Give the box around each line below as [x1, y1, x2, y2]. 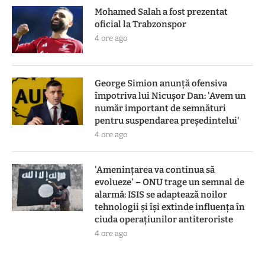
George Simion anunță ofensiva [95, 77, 227, 89]
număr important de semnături [95, 102, 226, 114]
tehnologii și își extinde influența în [95, 201, 245, 212]
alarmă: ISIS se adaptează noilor [95, 189, 227, 200]
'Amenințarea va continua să [95, 164, 215, 175]
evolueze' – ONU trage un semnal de [95, 176, 244, 188]
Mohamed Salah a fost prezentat [95, 6, 228, 17]
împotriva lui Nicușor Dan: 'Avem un [95, 90, 246, 101]
